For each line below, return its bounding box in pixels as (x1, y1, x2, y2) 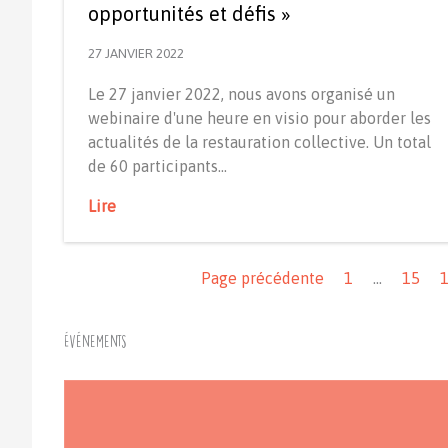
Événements (64, 335, 126, 349)
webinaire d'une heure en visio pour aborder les (88, 109, 431, 128)
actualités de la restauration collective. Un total (88, 133, 431, 152)
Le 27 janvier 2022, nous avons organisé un (88, 85, 395, 104)
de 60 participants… (88, 157, 227, 176)
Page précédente (200, 269, 324, 288)
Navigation (63, 244, 141, 263)
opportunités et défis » (88, 2, 291, 26)
